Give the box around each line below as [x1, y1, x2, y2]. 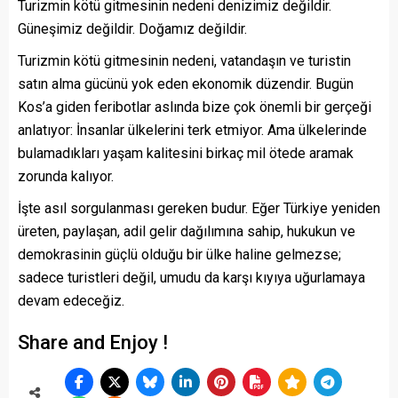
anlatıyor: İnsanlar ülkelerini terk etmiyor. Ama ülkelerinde [18, 122, 367, 139]
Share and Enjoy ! [18, 331, 168, 354]
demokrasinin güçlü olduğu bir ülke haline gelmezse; [18, 246, 341, 263]
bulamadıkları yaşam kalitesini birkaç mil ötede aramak [18, 145, 354, 162]
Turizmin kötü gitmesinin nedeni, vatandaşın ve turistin [18, 52, 351, 69]
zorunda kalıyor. [18, 168, 114, 185]
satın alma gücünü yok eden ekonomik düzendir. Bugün [18, 76, 354, 92]
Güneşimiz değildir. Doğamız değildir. [18, 20, 247, 37]
